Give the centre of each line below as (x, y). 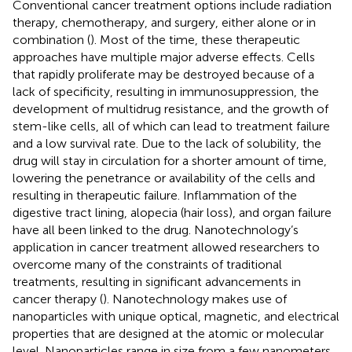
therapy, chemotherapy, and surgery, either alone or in (164, 22)
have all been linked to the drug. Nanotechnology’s (156, 229)
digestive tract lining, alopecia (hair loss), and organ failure (172, 212)
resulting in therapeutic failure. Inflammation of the (155, 195)
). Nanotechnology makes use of (195, 299)
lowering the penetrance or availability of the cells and (164, 178)
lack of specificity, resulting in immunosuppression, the (166, 91)
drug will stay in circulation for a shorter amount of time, (170, 160)
